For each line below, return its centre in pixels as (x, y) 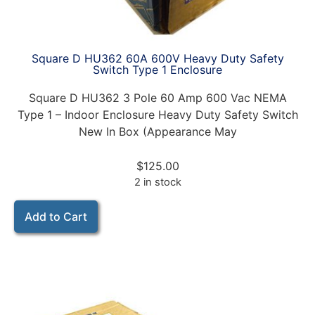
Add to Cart (56, 216)
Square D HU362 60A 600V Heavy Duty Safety (157, 59)
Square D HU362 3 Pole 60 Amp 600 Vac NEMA (157, 98)
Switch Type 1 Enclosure (157, 70)
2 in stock (157, 182)
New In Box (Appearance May (157, 132)
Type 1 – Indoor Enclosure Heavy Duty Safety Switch (157, 115)
